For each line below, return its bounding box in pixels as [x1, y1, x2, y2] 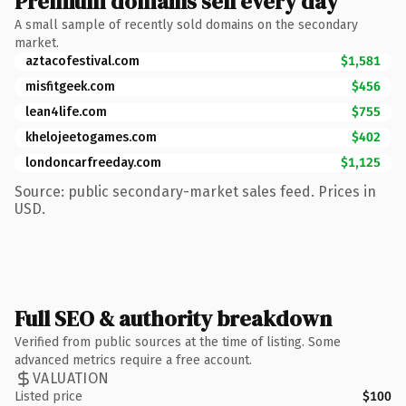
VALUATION [33, 370, 110, 387]
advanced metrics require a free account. [14, 352, 252, 368]
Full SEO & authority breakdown [14, 303, 332, 333]
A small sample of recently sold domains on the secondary [14, 16, 358, 33]
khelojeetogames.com [25, 129, 157, 145]
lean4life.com [25, 103, 107, 120]
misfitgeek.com [25, 78, 115, 94]
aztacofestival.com [25, 53, 140, 69]
